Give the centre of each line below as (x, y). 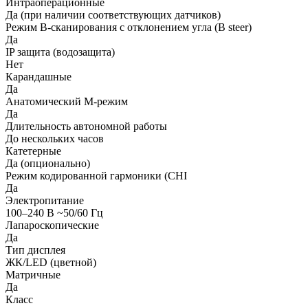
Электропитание (45, 200)
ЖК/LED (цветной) (51, 262)
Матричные (33, 275)
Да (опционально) (48, 163)
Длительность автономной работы (86, 126)
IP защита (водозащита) (60, 52)
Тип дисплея (35, 250)
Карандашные (38, 77)
